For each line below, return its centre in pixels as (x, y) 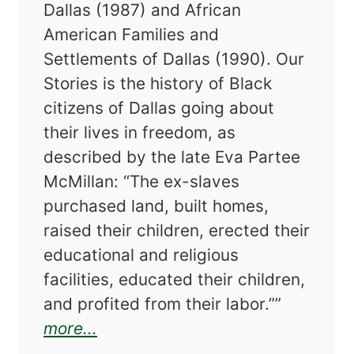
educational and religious (141, 255)
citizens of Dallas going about (159, 108)
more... (71, 329)
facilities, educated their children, (175, 280)
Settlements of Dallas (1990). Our (174, 59)
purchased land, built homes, (156, 206)
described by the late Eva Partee (172, 157)
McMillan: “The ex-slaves (142, 182)
